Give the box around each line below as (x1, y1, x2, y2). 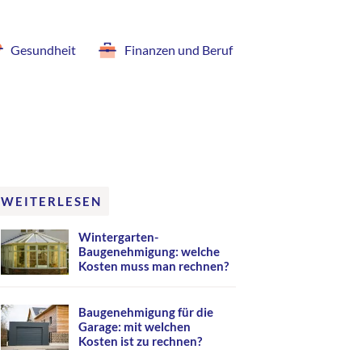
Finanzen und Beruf (124, 41, 233, 57)
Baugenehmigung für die (78, 305, 213, 319)
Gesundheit (11, 41, 76, 57)
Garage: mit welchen (78, 319, 191, 334)
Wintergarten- (78, 229, 158, 244)
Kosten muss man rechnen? (78, 258, 229, 273)
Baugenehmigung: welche (78, 243, 220, 259)
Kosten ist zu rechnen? (78, 334, 202, 348)
